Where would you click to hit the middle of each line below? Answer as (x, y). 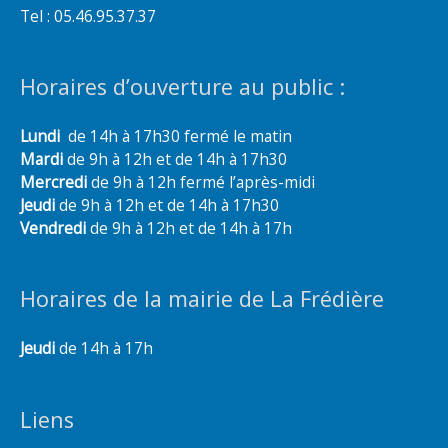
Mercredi (53, 181)
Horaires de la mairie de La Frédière (202, 299)
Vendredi (55, 227)
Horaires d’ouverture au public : (182, 87)
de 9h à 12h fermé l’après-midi (201, 181)
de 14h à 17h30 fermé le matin (176, 135)
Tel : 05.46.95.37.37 (88, 15)
